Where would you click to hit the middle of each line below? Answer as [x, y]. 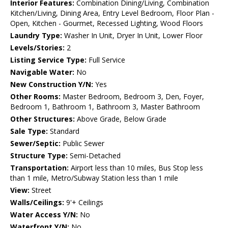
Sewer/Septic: [35, 144]
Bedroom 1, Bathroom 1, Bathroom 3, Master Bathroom [105, 107]
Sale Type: [29, 131]
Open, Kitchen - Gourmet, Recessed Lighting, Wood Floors [107, 23]
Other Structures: [42, 119]
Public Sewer [82, 144]
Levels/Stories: [37, 48]
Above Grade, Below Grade [121, 119]
